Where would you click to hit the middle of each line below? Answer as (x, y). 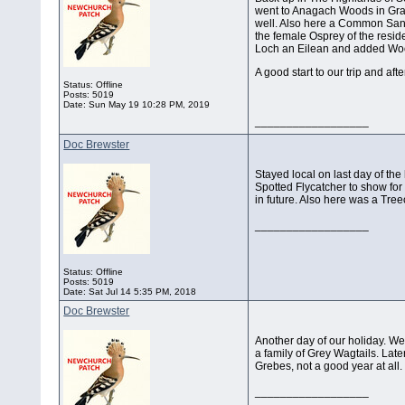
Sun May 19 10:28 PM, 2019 (150, 105)
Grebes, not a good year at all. (329, 367)
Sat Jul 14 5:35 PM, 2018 (143, 292)
